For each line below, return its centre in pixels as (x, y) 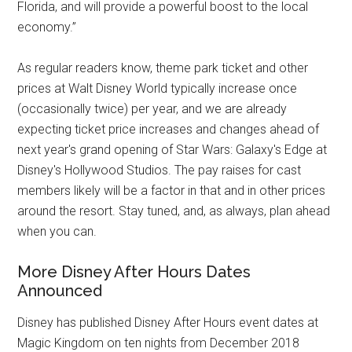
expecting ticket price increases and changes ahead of (169, 130)
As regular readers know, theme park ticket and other (163, 68)
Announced (60, 291)
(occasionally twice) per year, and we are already (152, 109)
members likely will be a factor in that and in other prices (172, 191)
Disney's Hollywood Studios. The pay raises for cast (159, 170)
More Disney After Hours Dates (134, 272)
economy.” (47, 27)
